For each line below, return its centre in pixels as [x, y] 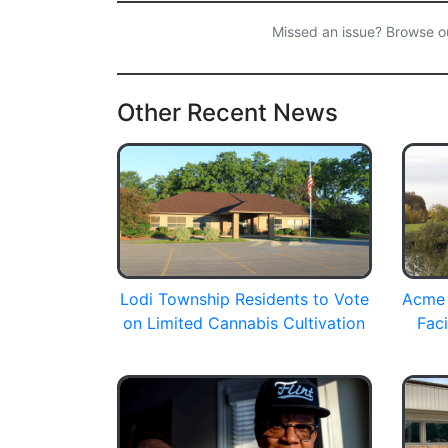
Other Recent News [227, 112]
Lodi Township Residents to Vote [244, 298]
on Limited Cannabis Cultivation [244, 322]
